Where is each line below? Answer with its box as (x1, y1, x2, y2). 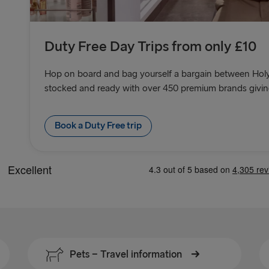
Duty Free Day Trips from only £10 (44, 38, 256, 56)
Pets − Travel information (69, 248, 184, 261)
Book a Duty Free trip (55, 120, 142, 132)
